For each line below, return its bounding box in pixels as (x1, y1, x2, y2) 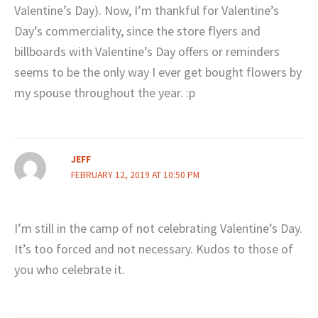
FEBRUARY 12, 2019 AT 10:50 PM (70, 168, 199, 181)
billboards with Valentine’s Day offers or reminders (14, 43, 280, 60)
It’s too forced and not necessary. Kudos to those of (14, 240, 293, 257)
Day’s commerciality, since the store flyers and (14, 23, 261, 40)
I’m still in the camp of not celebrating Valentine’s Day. (14, 219, 302, 236)
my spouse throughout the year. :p (14, 84, 195, 102)
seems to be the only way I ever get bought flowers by (14, 64, 302, 81)
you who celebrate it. (14, 261, 125, 278)
